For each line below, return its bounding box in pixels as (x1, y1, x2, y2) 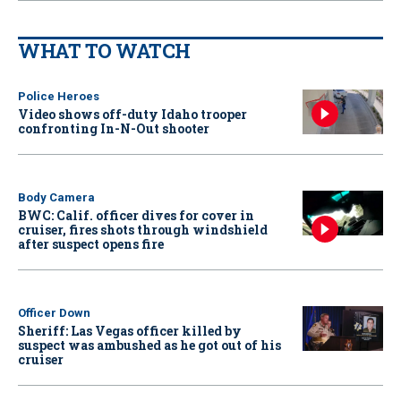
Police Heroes (18, 89, 99, 103)
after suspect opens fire (18, 235, 164, 252)
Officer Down (18, 305, 90, 320)
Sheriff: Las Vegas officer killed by (18, 321, 242, 339)
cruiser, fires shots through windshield (18, 220, 268, 238)
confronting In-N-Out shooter (18, 119, 209, 137)
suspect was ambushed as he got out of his (18, 336, 281, 354)
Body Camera (18, 190, 95, 204)
